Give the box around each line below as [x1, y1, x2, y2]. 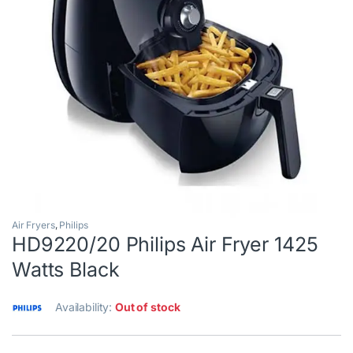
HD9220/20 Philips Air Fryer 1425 [12, 232, 318, 257]
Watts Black [12, 258, 120, 282]
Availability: [55, 300, 116, 314]
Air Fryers [12, 219, 55, 232]
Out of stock [115, 300, 180, 314]
